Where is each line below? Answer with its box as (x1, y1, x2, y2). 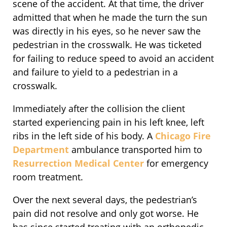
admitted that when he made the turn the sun (13, 11, 207, 24)
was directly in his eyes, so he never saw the (13, 25, 201, 37)
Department (13, 143, 69, 156)
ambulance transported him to (69, 143, 202, 156)
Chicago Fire (155, 130, 211, 142)
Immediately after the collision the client (13, 102, 185, 115)
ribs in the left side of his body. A (13, 130, 155, 142)
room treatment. (13, 171, 83, 183)
